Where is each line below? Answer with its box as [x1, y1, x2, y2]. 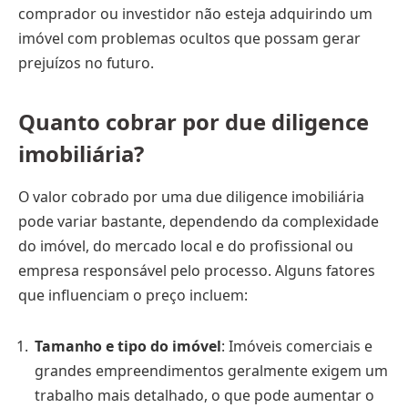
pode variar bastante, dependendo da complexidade [18, 211, 379, 232]
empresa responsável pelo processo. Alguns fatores [18, 260, 375, 281]
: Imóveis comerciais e [221, 336, 372, 357]
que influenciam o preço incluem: [18, 285, 248, 306]
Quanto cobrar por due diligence [18, 106, 369, 137]
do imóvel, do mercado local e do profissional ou [18, 236, 353, 257]
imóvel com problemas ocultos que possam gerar [18, 28, 361, 49]
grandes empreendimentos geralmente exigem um [35, 361, 388, 382]
